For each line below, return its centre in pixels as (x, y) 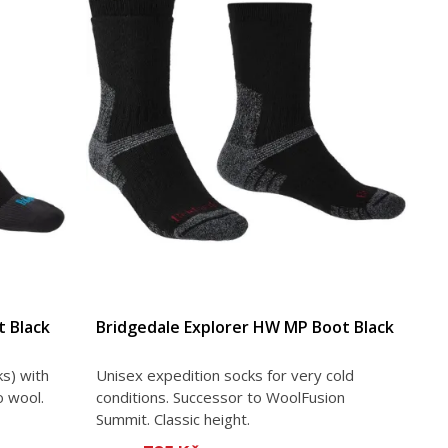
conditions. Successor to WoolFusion (221, 396)
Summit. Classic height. (173, 418)
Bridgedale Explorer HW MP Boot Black (245, 326)
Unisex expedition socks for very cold (225, 374)
